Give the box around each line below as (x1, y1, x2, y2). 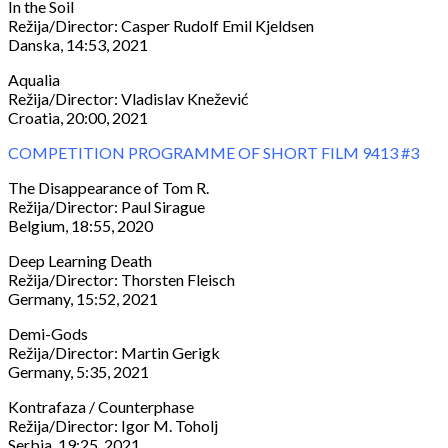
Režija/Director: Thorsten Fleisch (8, 270, 235, 290)
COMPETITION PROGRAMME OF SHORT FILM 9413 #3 (8, 143, 419, 163)
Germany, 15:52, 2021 (8, 289, 158, 309)
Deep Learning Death (8, 251, 152, 271)
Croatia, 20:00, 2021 (8, 108, 148, 128)
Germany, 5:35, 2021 (8, 362, 149, 382)
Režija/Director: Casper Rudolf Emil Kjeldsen (8, 16, 314, 36)
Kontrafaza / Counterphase (8, 397, 194, 417)
